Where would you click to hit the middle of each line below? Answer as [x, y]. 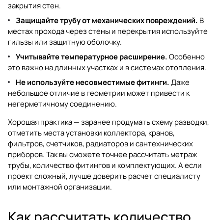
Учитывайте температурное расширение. [92, 56]
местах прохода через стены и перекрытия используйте [108, 31]
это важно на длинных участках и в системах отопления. [107, 67]
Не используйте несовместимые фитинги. [93, 82]
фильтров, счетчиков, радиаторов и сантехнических [100, 143]
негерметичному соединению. [62, 104]
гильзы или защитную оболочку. [65, 42]
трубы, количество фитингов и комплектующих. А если [105, 165]
